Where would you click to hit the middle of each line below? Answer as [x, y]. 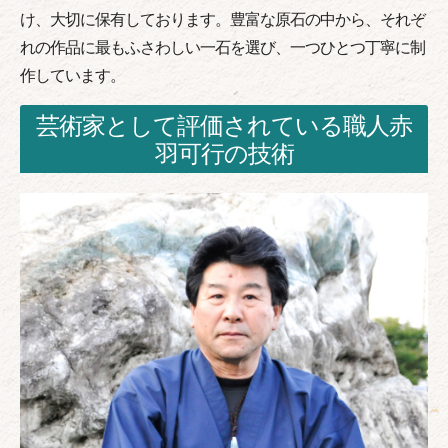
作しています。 [72, 74]
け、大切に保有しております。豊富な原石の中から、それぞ [222, 18]
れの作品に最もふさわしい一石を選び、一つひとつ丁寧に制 [222, 46]
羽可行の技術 [224, 153]
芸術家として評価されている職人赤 [224, 125]
